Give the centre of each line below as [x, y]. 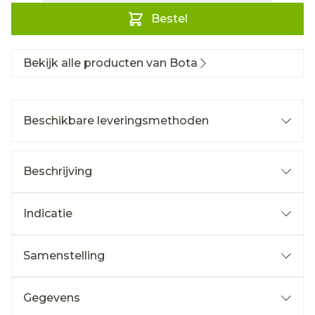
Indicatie [48, 213]
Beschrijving [58, 171]
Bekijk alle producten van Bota [110, 63]
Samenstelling [64, 256]
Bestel [169, 19]
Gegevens [52, 298]
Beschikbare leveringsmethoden [116, 121]
